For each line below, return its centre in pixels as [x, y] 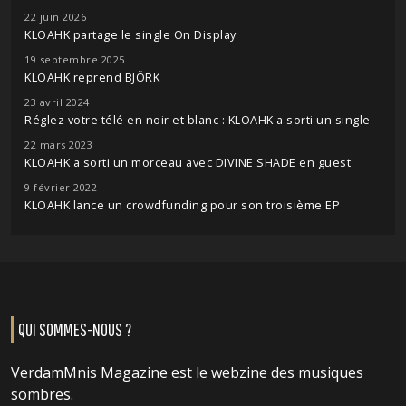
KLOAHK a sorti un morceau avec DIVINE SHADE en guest [188, 163]
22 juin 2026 [55, 17]
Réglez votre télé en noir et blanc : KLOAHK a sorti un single [198, 121]
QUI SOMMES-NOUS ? [75, 330]
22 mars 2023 [58, 145]
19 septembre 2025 [75, 60]
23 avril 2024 [57, 102]
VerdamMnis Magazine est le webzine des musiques [187, 373]
